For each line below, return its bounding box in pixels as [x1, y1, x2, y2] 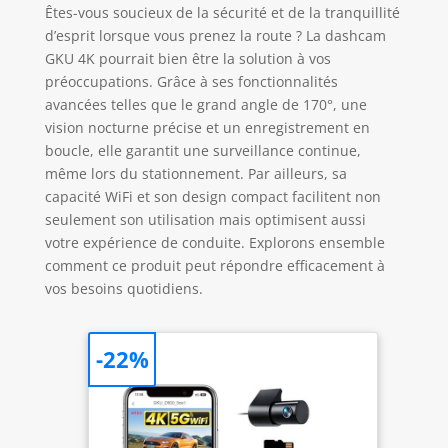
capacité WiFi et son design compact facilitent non [44, 187, 381, 207]
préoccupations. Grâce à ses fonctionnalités [44, 72, 338, 92]
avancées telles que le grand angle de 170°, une [44, 95, 367, 115]
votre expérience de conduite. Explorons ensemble [44, 233, 385, 253]
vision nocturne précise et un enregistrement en [44, 118, 370, 138]
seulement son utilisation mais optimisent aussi [44, 210, 366, 230]
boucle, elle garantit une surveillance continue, [44, 141, 361, 161]
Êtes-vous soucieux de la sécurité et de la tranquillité [44, 3, 400, 23]
